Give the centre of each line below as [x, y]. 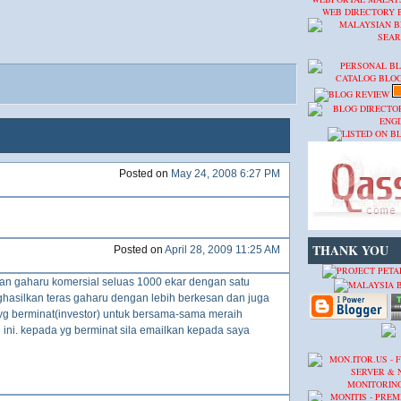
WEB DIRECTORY [358, 12]
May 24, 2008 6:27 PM [226, 174]
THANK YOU [350, 250]
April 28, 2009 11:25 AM [222, 250]
